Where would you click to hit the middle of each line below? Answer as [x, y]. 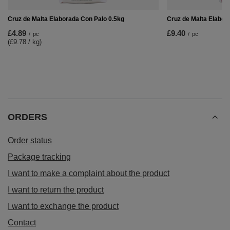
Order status [30, 140]
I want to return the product [56, 189]
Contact [22, 222]
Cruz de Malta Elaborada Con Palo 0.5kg [66, 19]
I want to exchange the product [63, 206]
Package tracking [39, 157]
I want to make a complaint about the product [89, 173]
